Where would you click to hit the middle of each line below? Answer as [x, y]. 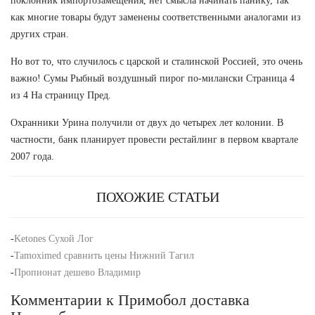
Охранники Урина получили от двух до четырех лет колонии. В [147, 122]
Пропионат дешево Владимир [77, 272]
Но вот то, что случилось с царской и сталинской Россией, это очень [156, 61]
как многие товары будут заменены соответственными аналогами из [156, 17]
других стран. [40, 34]
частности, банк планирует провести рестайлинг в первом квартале [154, 139]
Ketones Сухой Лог [54, 238]
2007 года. [32, 156]
